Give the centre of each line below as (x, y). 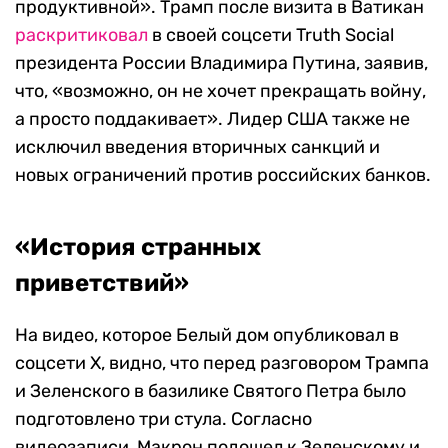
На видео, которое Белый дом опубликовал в (207, 335)
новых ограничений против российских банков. (223, 175)
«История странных (138, 247)
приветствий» (102, 283)
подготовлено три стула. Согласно (163, 419)
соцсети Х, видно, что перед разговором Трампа (222, 363)
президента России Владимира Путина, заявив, (221, 63)
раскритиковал (81, 35)
